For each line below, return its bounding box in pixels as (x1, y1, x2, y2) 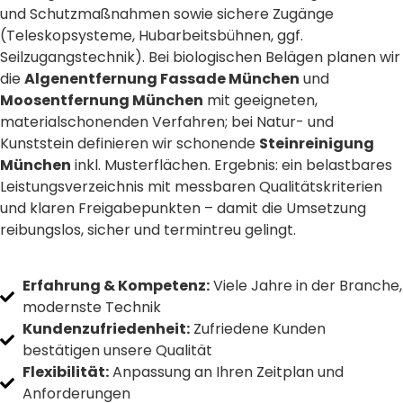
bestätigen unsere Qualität (22, 340, 212, 362)
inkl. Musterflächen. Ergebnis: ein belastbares (71, 154, 392, 175)
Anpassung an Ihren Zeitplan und (109, 362, 344, 383)
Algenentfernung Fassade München (24, 67, 300, 89)
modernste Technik (22, 297, 161, 318)
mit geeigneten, (203, 89, 318, 111)
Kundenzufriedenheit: (22, 318, 190, 340)
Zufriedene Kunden (190, 318, 326, 340)
